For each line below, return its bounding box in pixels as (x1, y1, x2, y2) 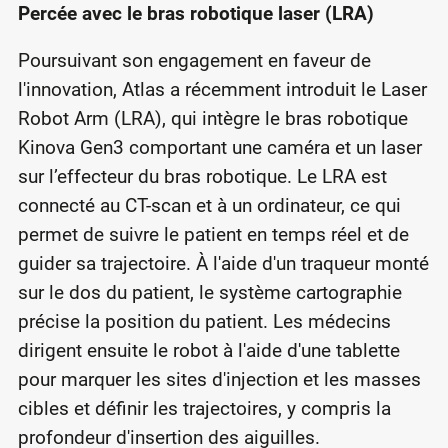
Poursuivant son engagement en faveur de (17, 49, 371, 73)
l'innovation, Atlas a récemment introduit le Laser (17, 78, 427, 102)
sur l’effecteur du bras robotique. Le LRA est (17, 165, 387, 189)
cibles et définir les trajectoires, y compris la (17, 397, 391, 421)
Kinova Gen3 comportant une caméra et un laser (17, 136, 422, 160)
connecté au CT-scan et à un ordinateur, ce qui (17, 194, 401, 218)
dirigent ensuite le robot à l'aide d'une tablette (17, 339, 400, 363)
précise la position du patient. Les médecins (17, 310, 391, 334)
